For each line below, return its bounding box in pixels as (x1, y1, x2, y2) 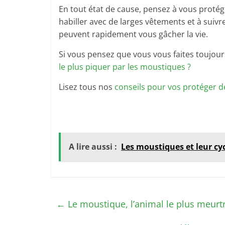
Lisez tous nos (59, 81, 115, 92)
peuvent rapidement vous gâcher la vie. (59, 29, 208, 40)
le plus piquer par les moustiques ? (59, 61, 191, 72)
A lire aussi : (69, 141, 117, 152)
